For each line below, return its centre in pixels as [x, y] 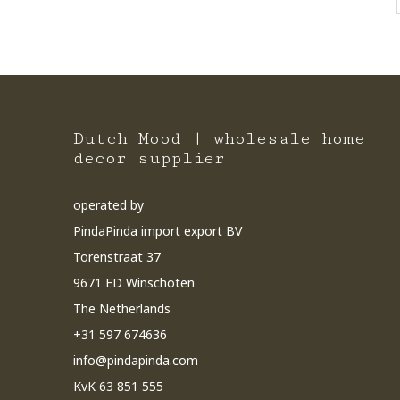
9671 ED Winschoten [134, 283]
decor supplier [149, 158]
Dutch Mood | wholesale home [219, 138]
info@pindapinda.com [136, 360]
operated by [108, 205]
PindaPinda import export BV [158, 231]
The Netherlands [122, 308]
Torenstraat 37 [117, 257]
